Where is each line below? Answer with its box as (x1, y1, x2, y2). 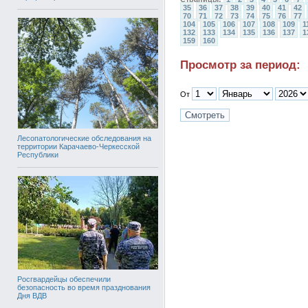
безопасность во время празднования (17, 283, 151, 291)
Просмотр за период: (180, 58, 300, 71)
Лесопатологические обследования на (17, 133, 151, 142)
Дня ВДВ (17, 291, 47, 300)
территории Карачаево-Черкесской (17, 142, 140, 151)
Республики (17, 150, 58, 159)
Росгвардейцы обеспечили (17, 274, 111, 283)
